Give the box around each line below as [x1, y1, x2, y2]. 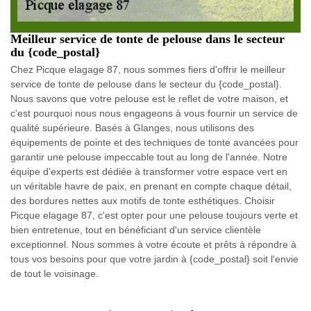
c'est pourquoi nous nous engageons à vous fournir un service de [10, 108, 298, 119]
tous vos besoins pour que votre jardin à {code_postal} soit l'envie [10, 253, 299, 265]
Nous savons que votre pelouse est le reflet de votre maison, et [10, 93, 288, 105]
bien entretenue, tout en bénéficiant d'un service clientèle [10, 224, 261, 236]
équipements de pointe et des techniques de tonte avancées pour [10, 137, 299, 149]
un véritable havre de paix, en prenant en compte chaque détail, [10, 180, 292, 192]
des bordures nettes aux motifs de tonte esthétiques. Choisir [10, 195, 275, 207]
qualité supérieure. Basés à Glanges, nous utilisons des [10, 122, 254, 134]
